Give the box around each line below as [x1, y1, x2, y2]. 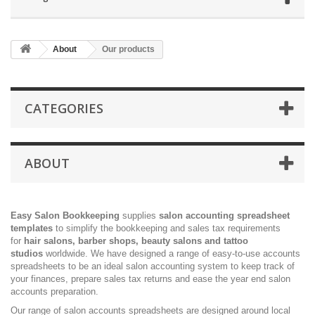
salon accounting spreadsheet [159, 210, 290, 221]
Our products [102, 44, 155, 54]
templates [11, 223, 53, 233]
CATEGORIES [25, 100, 103, 117]
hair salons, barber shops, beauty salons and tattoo [24, 236, 248, 246]
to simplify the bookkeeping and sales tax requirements [53, 223, 281, 233]
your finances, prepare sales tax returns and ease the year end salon [11, 274, 290, 284]
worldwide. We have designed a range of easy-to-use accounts [46, 248, 300, 259]
